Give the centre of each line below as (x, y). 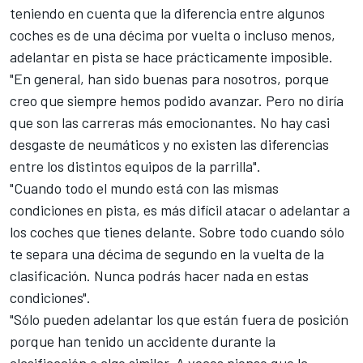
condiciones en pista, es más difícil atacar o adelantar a (180, 209)
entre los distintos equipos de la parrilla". (135, 166)
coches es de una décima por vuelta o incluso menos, (173, 34)
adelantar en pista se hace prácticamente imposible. (171, 56)
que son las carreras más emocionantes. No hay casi (170, 122)
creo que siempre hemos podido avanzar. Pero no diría (177, 100)
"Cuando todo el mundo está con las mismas (144, 188)
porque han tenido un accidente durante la (143, 341)
